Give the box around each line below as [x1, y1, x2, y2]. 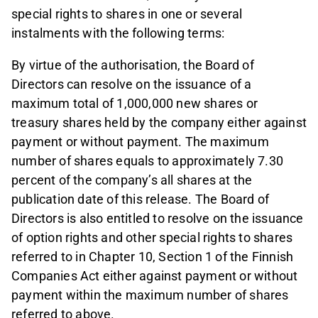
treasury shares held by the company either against [11, 115, 307, 131]
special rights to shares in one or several [11, 6, 243, 22]
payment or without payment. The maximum [11, 134, 269, 150]
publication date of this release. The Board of [11, 192, 270, 207]
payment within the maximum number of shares [11, 287, 289, 303]
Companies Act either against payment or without [11, 268, 298, 284]
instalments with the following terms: [11, 26, 225, 41]
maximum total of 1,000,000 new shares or [11, 96, 258, 111]
